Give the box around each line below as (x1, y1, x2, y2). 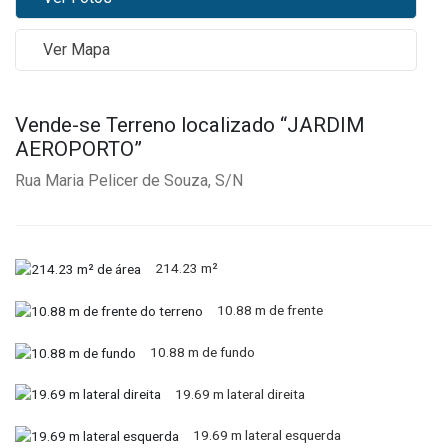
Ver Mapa (43, 40, 111, 60)
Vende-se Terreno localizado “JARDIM (15, 112, 365, 137)
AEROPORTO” (15, 136, 142, 161)
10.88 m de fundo (149, 343, 255, 360)
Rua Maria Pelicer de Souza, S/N (15, 170, 243, 190)
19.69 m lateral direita (174, 385, 305, 402)
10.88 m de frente (216, 302, 323, 319)
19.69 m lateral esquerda (192, 427, 341, 444)
